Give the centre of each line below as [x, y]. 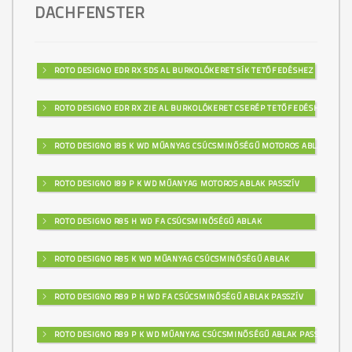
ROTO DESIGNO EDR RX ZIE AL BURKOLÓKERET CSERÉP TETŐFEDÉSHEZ [191, 108]
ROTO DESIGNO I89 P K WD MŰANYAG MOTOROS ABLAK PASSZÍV [176, 183]
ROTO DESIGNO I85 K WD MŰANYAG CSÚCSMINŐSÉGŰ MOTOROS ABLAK [190, 145]
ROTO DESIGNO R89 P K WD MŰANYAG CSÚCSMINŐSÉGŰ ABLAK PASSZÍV [192, 334]
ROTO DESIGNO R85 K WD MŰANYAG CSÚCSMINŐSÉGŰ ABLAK [171, 258]
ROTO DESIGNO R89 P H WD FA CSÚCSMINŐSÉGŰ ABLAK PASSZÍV [178, 296]
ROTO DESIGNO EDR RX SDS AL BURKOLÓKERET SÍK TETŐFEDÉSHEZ [183, 70]
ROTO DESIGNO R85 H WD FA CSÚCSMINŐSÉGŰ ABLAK [157, 221]
